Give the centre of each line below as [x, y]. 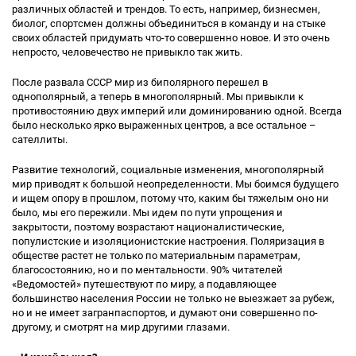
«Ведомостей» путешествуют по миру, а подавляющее [144, 284]
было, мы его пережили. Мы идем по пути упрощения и [147, 213]
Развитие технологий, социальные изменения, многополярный [168, 170]
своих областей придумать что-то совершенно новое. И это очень [171, 38]
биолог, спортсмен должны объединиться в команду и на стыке [169, 23]
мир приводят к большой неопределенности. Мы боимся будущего [175, 184]
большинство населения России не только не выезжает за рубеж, [173, 298]
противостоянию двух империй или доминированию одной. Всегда [177, 111]
